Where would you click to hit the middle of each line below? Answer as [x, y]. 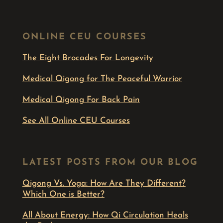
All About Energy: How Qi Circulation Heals [105, 216]
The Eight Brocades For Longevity [88, 58]
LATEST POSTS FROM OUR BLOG [110, 163]
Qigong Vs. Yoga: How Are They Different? [104, 184]
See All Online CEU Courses [76, 121]
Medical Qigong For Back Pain [81, 100]
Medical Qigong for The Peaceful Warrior [102, 79]
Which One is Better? [63, 195]
